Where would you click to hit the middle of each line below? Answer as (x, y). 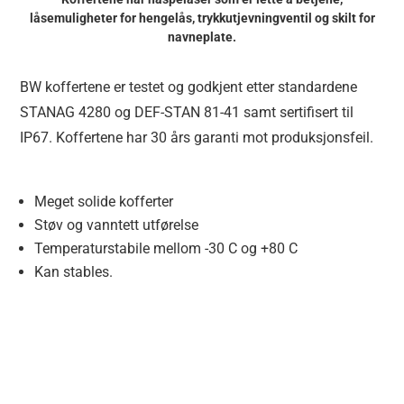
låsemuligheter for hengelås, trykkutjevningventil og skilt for (202, 18)
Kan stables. (74, 271)
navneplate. (202, 37)
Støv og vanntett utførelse (117, 225)
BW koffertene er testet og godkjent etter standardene (189, 87)
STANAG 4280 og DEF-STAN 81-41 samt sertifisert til (187, 112)
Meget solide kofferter (104, 201)
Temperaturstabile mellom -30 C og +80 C (166, 248)
